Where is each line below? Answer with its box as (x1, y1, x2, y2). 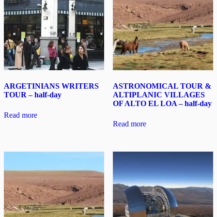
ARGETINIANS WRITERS (4, 82, 99, 91)
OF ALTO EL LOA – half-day (112, 99, 212, 108)
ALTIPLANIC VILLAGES (112, 91, 205, 99)
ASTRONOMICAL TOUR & (112, 82, 211, 91)
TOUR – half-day (4, 91, 62, 99)
